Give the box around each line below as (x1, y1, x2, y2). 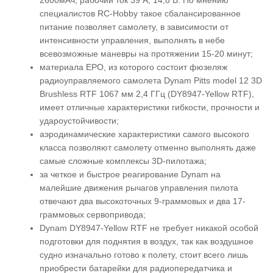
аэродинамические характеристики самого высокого (39, 129, 249, 139)
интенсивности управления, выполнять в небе (39, 35, 225, 45)
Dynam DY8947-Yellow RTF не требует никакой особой (39, 223, 258, 233)
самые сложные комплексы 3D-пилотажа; (39, 156, 207, 166)
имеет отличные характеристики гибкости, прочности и (39, 102, 260, 112)
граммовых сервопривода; (39, 210, 146, 219)
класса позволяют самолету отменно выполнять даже (39, 143, 256, 152)
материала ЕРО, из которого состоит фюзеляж (39, 62, 227, 72)
